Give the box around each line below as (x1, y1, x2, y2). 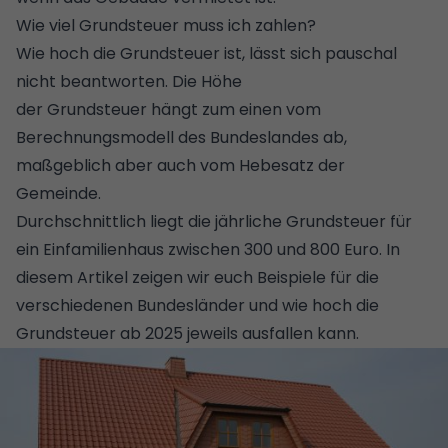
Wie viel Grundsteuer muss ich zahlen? (16, 13, 316, 37)
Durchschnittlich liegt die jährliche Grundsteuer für (16, 209, 412, 233)
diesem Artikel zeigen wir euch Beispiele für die (16, 265, 379, 289)
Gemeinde (16, 181, 98, 205)
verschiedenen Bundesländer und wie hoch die (16, 293, 379, 317)
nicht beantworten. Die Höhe (16, 69, 246, 93)
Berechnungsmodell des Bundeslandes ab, (16, 125, 347, 149)
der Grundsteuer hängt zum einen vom (16, 97, 321, 121)
